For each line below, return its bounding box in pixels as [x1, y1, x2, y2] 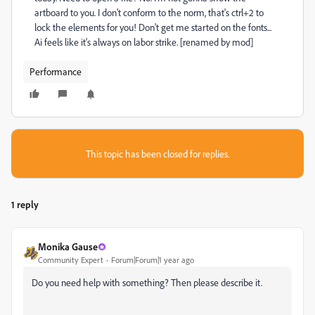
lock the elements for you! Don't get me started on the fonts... [34, 21, 271, 33]
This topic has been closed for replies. [86, 148, 229, 160]
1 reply [11, 198, 39, 210]
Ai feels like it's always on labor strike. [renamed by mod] [34, 36, 253, 48]
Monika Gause [38, 240, 98, 252]
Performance [30, 65, 82, 77]
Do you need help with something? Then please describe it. [32, 276, 262, 288]
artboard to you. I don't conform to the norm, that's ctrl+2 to [34, 6, 264, 18]
